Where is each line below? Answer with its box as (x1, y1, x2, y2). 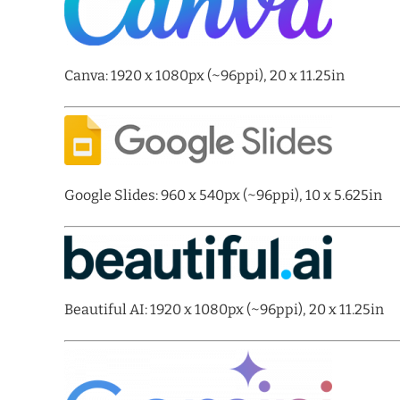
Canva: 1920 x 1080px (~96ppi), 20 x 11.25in (64, 67, 345, 84)
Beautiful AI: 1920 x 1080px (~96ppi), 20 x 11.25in (64, 301, 384, 318)
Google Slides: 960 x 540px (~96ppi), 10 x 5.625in (64, 187, 382, 204)
